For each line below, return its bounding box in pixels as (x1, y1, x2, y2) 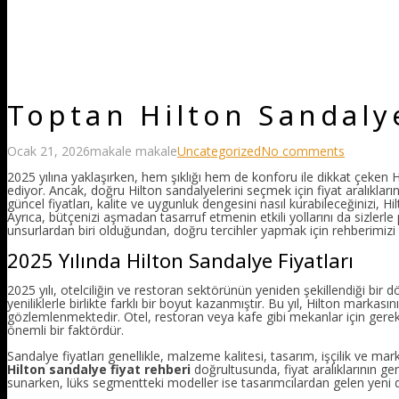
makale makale (90, 142, 177, 160)
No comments (261, 142, 345, 160)
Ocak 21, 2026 (7, 142, 90, 160)
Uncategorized (177, 142, 261, 160)
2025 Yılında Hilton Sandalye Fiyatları (7, 246, 354, 273)
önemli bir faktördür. (7, 321, 124, 338)
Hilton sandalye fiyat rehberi (7, 360, 191, 378)
